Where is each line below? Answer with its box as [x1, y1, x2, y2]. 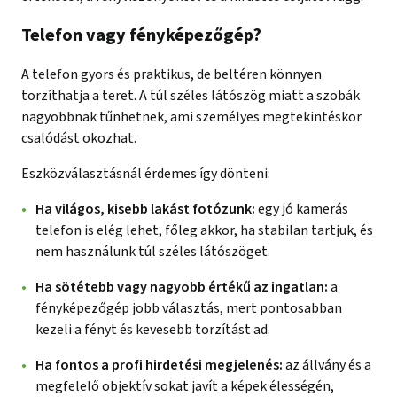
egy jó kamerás [255, 198, 348, 219]
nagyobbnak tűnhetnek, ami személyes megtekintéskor [21, 106, 362, 127]
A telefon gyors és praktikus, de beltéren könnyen [21, 64, 322, 84]
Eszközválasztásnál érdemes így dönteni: [21, 163, 270, 183]
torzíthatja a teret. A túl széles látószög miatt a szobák [21, 85, 360, 105]
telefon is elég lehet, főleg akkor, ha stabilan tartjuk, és [35, 220, 373, 240]
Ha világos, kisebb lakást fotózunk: [35, 198, 255, 219]
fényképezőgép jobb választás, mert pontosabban [35, 298, 342, 318]
